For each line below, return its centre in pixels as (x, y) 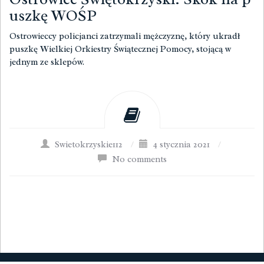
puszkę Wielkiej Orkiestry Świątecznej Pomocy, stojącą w (120, 49)
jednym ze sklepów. (47, 62)
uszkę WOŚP (53, 16)
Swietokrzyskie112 (88, 145)
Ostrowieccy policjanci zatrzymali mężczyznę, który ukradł (125, 36)
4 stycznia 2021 (181, 145)
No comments (139, 159)
